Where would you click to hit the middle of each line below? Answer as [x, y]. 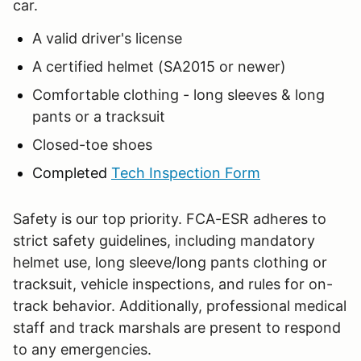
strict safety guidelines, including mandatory [164, 240]
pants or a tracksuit [99, 116]
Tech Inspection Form [186, 172]
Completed [72, 172]
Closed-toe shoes [92, 144]
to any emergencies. [82, 349]
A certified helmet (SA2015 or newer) [159, 66]
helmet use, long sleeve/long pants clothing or [170, 262]
